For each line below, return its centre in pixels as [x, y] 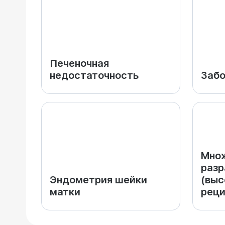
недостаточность [94, 75]
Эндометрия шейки [98, 180]
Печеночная [79, 63]
